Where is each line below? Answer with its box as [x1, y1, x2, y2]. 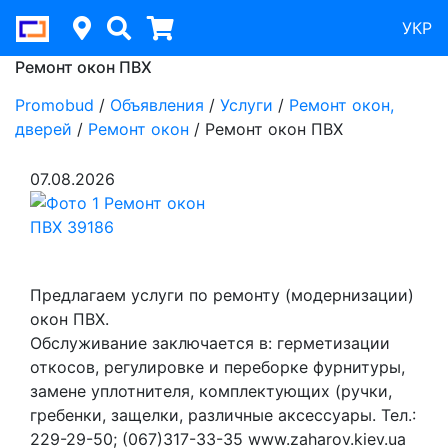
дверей [15, 119, 72, 139]
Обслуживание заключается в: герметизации [30, 333, 390, 353]
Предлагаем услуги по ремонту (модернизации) [30, 285, 414, 305]
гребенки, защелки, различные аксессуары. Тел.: [30, 405, 416, 425]
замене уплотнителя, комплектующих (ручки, [30, 381, 392, 401]
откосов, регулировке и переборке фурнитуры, [30, 357, 405, 377]
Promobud [15, 95, 94, 115]
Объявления [110, 95, 204, 115]
